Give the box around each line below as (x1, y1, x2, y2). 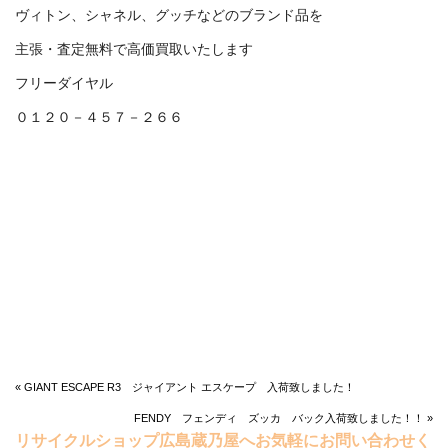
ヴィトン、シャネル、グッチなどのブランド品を (15, 7, 323, 24)
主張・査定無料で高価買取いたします (15, 41, 253, 58)
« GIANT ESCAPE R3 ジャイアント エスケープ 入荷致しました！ (15, 381, 355, 394)
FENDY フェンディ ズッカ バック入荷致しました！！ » (134, 412, 433, 425)
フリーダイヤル (15, 75, 113, 92)
